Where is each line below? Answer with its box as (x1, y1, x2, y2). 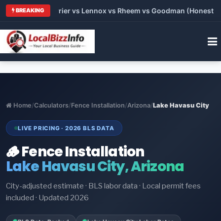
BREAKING (15, 6, 44, 14)
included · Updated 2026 (6, 193, 89, 203)
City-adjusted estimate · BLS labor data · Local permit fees (6, 182, 201, 191)
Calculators (34, 101, 69, 109)
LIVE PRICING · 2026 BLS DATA (18, 124, 114, 132)
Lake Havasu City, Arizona (6, 157, 184, 177)
